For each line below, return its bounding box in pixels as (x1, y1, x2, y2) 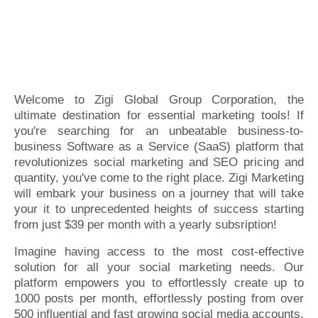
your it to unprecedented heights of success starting (14, 202, 304, 216)
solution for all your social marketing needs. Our (14, 261, 304, 274)
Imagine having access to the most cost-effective (14, 245, 304, 258)
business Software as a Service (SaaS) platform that (14, 140, 304, 153)
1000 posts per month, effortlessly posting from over (14, 292, 304, 305)
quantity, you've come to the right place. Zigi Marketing (14, 171, 304, 185)
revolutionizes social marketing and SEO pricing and (14, 155, 304, 169)
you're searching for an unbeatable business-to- (14, 124, 304, 138)
